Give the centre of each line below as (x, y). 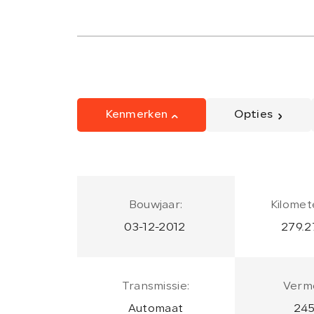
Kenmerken (136, 115)
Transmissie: (156, 286)
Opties (254, 115)
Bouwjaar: (156, 205)
